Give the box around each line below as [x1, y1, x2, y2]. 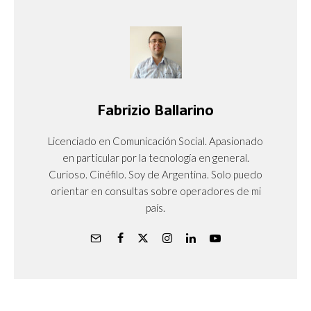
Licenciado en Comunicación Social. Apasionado [48, 134, 263, 147]
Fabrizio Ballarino [97, 99, 214, 121]
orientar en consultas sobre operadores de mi [50, 184, 261, 197]
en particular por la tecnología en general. [62, 151, 249, 164]
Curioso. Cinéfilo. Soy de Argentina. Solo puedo [49, 167, 262, 180]
